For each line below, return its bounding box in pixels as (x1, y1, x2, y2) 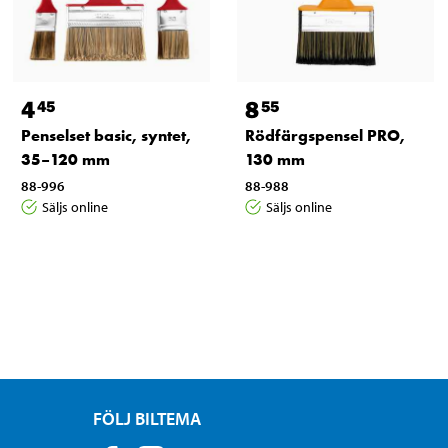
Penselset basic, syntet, (20, 124, 191, 146)
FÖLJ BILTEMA (93, 406, 202, 430)
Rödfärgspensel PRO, (244, 124, 405, 146)
